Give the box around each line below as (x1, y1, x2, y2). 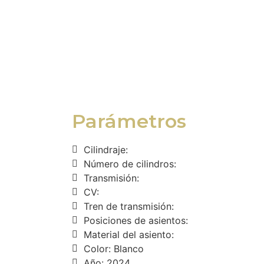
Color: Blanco (84, 243, 144, 255)
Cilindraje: (84, 144, 128, 156)
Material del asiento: (84, 229, 174, 240)
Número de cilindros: (84, 158, 176, 170)
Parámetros (72, 110, 186, 133)
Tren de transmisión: (84, 200, 174, 212)
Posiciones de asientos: (84, 214, 188, 226)
